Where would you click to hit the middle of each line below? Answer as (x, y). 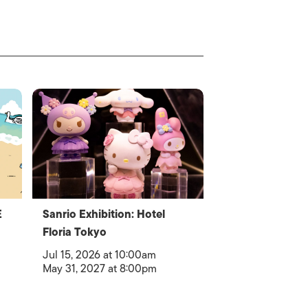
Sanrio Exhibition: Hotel (104, 214)
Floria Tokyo (75, 232)
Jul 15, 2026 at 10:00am (100, 255)
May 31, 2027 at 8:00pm (100, 269)
